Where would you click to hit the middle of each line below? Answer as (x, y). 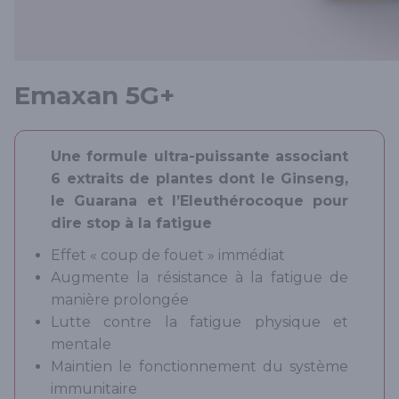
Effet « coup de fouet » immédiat (168, 256)
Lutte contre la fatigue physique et (199, 322)
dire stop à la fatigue (131, 224)
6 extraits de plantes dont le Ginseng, (199, 179)
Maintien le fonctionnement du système (199, 367)
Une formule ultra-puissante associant (199, 157)
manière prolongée (120, 300)
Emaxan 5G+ (94, 96)
